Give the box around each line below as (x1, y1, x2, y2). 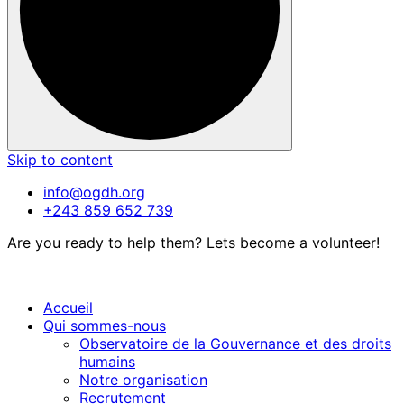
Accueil (43, 298, 93, 317)
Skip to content (7, 151, 113, 170)
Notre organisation (79, 371, 207, 390)
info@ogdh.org (43, 183, 145, 202)
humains (79, 353, 135, 372)
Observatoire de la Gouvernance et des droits (79, 335, 391, 353)
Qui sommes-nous (43, 317, 166, 335)
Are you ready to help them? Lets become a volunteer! (7, 234, 380, 252)
